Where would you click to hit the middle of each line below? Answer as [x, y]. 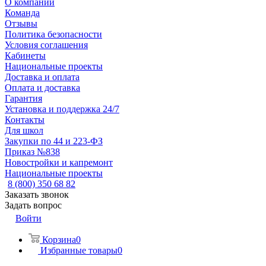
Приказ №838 [32, 152]
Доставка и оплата [42, 77]
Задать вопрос [33, 205]
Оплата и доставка [42, 88]
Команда [22, 13]
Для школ [24, 130]
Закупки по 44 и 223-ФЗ [54, 141]
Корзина [59, 240]
